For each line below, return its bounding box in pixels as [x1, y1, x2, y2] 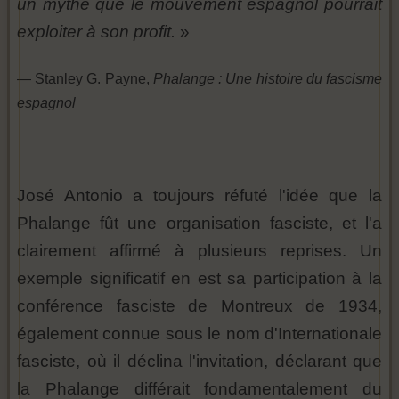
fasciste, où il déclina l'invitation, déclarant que [17, 352, 382, 371]
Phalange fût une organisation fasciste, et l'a [17, 214, 382, 233]
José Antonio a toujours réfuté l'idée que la [17, 186, 382, 206]
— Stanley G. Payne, [17, 71, 153, 87]
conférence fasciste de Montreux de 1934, [17, 297, 382, 316]
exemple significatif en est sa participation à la [17, 269, 382, 289]
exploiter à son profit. [17, 22, 180, 42]
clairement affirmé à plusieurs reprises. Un [17, 241, 382, 261]
